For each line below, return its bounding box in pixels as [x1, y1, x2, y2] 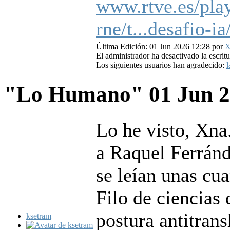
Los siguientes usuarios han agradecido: [96, 61, 226, 70]
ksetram [26, 212, 51, 221]
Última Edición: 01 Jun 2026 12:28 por [96, 42, 225, 51]
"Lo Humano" [4, 82, 149, 107]
